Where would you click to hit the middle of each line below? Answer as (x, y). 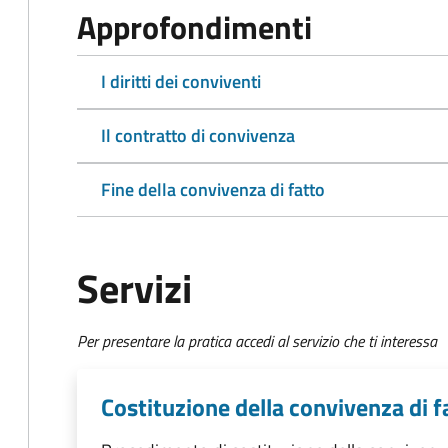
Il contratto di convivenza (198, 135)
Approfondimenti (194, 27)
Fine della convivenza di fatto (213, 189)
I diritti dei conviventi (181, 81)
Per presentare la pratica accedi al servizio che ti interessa (257, 341)
